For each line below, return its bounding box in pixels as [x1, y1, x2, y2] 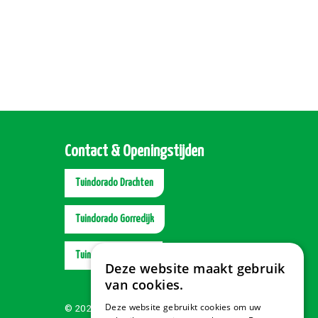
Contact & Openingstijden [65, 143, 204, 160]
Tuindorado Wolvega [75, 250, 152, 261]
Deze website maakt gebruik [105, 260, 285, 277]
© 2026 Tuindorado [65, 302, 148, 314]
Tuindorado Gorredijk [75, 214, 154, 225]
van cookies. [105, 276, 184, 293]
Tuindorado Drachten [75, 177, 153, 189]
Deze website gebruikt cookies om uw [105, 301, 261, 313]
